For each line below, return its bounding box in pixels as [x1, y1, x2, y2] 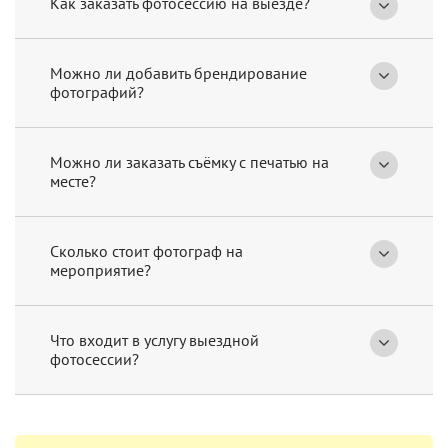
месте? [50, 171, 96, 192]
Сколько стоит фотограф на [50, 241, 243, 262]
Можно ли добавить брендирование [50, 63, 307, 84]
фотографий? [50, 82, 144, 103]
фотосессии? [50, 349, 139, 370]
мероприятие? [50, 260, 151, 281]
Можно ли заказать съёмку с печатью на [50, 152, 329, 173]
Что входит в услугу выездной [50, 330, 259, 351]
